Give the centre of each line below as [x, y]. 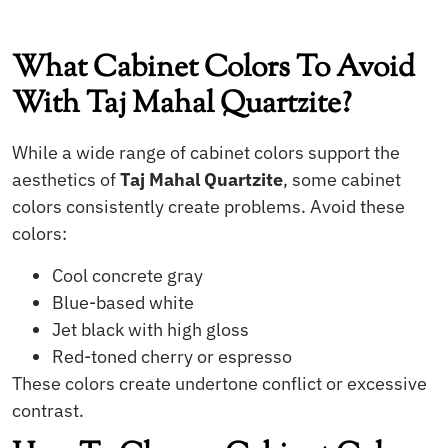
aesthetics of [66, 180]
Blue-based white [123, 302]
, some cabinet [342, 180]
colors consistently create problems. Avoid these [208, 207]
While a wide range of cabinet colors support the [206, 153]
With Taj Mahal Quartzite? [182, 105]
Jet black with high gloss [150, 329]
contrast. [48, 410]
